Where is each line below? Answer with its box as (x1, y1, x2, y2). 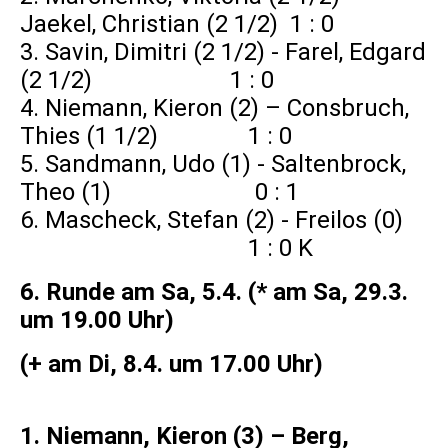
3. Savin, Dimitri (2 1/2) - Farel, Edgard (20, 38, 426, 67)
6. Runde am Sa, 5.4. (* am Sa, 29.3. (20, 278, 408, 307)
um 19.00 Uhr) (20, 306, 174, 335)
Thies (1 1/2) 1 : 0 (20, 122, 298, 151)
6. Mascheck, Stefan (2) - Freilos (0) (20, 206, 421, 235)
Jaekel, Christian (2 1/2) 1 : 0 (20, 10, 334, 39)
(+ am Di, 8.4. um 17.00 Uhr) (20, 350, 323, 379)
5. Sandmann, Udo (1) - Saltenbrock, (20, 150, 406, 179)
